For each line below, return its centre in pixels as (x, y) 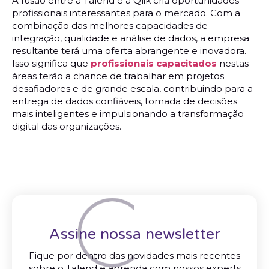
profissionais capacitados (154, 63)
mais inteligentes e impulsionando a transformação (128, 113)
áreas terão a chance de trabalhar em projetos (118, 76)
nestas (233, 63)
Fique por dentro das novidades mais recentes (134, 256)
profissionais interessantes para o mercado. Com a (126, 13)
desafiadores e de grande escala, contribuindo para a (132, 88)
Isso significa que (51, 63)
